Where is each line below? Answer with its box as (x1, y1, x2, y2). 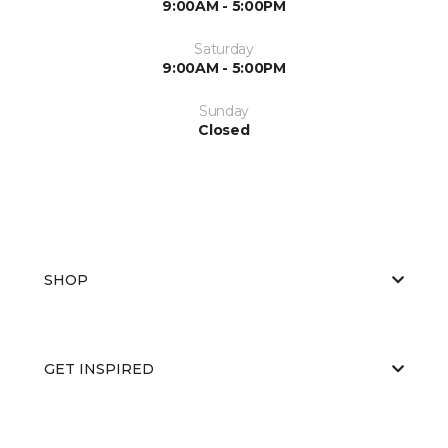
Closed (198, 120, 250, 139)
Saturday (194, 39, 254, 58)
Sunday (198, 101, 250, 120)
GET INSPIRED (44, 359, 154, 378)
